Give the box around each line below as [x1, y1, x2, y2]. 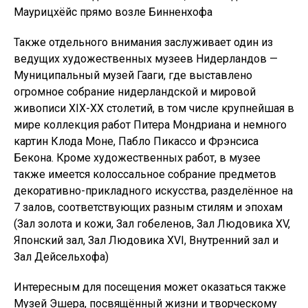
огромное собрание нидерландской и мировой [14, 85, 256, 98]
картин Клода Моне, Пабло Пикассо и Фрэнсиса [14, 135, 258, 148]
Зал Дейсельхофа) [14, 250, 109, 263]
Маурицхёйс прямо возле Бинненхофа [14, 5, 212, 19]
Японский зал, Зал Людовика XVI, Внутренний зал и [14, 234, 278, 247]
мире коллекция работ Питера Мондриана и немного [14, 118, 287, 131]
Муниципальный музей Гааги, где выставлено [14, 69, 252, 82]
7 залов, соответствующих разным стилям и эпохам [14, 201, 283, 214]
